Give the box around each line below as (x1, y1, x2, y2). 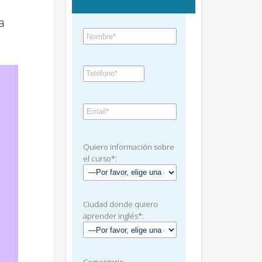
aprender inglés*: (83, 211, 144, 222)
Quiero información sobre (83, 141, 174, 152)
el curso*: (83, 153, 117, 164)
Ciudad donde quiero (83, 199, 158, 210)
